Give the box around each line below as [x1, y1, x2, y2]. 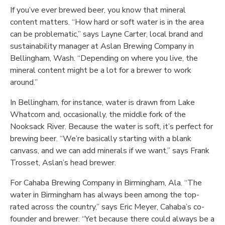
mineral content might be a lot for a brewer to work [10, 65, 191, 76]
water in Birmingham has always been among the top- [10, 189, 199, 200]
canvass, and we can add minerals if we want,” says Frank [10, 145, 209, 156]
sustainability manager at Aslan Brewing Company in [10, 41, 194, 52]
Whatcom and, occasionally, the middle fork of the [10, 109, 186, 120]
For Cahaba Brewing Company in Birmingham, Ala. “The [10, 177, 202, 188]
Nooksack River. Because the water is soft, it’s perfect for [10, 121, 213, 132]
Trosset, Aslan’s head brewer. [10, 157, 116, 168]
